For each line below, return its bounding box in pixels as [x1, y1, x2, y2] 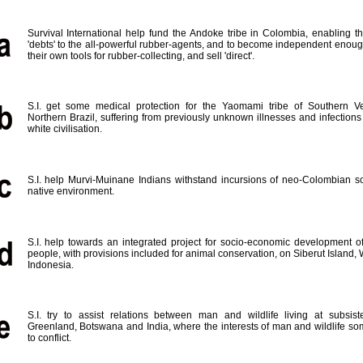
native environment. [27, 186, 114, 197]
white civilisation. [27, 123, 102, 135]
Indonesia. [27, 259, 74, 271]
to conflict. [27, 332, 71, 344]
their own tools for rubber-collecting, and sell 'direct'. [27, 50, 254, 62]
